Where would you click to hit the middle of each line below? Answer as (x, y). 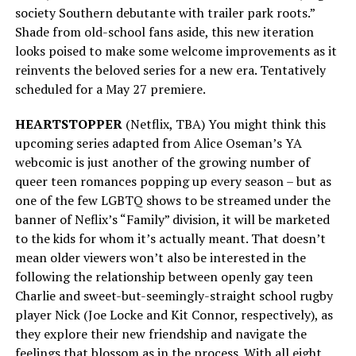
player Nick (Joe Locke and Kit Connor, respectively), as (174, 314)
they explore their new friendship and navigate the (161, 333)
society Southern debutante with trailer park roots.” (164, 12)
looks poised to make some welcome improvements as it (176, 50)
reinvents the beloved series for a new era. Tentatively (170, 70)
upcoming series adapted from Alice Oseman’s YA (158, 143)
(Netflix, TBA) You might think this (224, 124)
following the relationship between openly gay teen (164, 276)
